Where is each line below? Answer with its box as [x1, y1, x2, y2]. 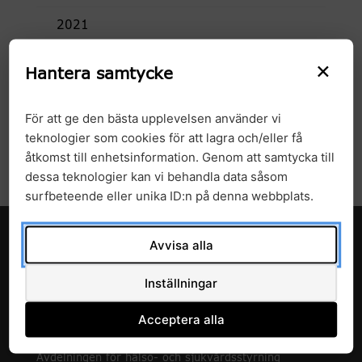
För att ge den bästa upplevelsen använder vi [25, 110, 282, 125]
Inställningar [145, 275, 217, 290]
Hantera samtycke [25, 65, 174, 82]
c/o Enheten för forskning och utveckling [36, 334, 255, 345]
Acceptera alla [137, 311, 225, 327]
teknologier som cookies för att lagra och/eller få [25, 129, 303, 145]
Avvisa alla [149, 237, 213, 252]
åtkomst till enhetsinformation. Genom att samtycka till [25, 149, 335, 164]
